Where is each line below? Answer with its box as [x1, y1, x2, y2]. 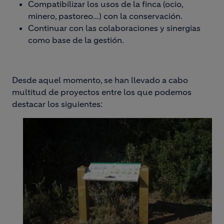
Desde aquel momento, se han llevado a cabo [12, 75, 188, 85]
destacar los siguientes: [12, 99, 104, 109]
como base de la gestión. [28, 35, 124, 45]
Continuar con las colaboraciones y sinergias [28, 23, 200, 33]
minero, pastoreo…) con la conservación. [28, 11, 182, 21]
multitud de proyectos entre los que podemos [12, 87, 191, 97]
